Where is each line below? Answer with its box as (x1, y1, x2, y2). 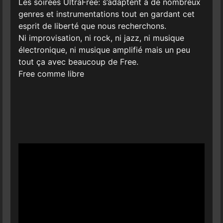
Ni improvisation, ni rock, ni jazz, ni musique (18, 32, 184, 43)
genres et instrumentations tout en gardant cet (18, 8, 195, 19)
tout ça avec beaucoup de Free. (18, 56, 138, 67)
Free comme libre (18, 68, 84, 79)
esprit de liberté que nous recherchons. (18, 20, 166, 31)
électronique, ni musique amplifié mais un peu (18, 44, 190, 55)
